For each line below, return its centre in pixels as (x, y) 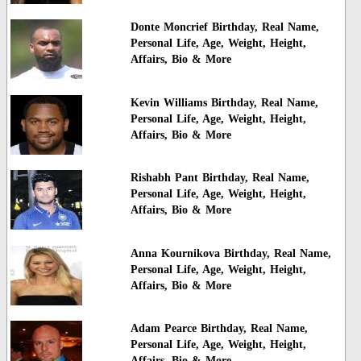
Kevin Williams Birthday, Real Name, (224, 102)
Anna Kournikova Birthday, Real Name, (230, 253)
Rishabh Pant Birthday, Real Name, (220, 178)
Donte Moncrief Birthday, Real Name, (224, 27)
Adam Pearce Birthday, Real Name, (219, 328)
